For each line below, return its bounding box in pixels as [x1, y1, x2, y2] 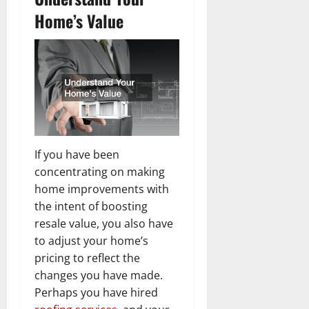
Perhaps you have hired [34, 284, 158, 300]
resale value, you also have [34, 215, 173, 231]
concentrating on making [34, 163, 165, 179]
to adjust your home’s [34, 232, 148, 248]
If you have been [34, 146, 119, 162]
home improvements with [34, 181, 169, 197]
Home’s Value [34, 8, 123, 34]
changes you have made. [34, 267, 163, 283]
